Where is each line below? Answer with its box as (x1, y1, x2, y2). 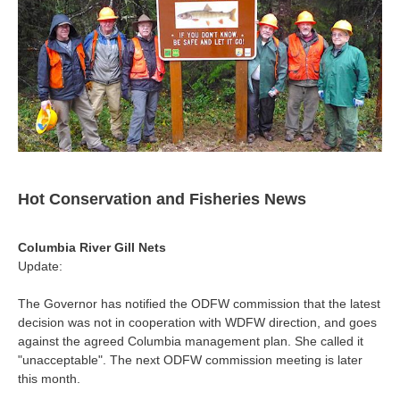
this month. (18, 371, 80, 386)
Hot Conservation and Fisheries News (18, 190, 306, 208)
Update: (18, 259, 62, 273)
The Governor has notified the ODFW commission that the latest (18, 296, 380, 311)
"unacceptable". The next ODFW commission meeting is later (18, 353, 362, 367)
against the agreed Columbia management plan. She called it (18, 334, 363, 348)
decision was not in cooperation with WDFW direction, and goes (18, 315, 377, 329)
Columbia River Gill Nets (18, 240, 166, 254)
